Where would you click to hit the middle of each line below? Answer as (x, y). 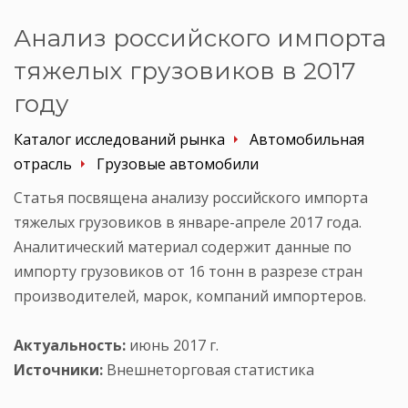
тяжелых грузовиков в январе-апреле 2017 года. (188, 222)
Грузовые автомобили (178, 163)
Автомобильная (307, 139)
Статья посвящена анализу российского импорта (191, 197)
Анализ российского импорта (200, 38)
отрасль (43, 163)
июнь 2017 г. (172, 345)
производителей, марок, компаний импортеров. (190, 296)
